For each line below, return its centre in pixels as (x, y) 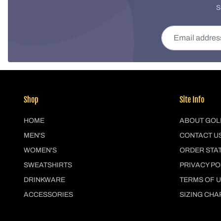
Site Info (192, 99)
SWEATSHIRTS (48, 165)
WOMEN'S (40, 150)
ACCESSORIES (48, 194)
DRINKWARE (44, 180)
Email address (183, 31)
